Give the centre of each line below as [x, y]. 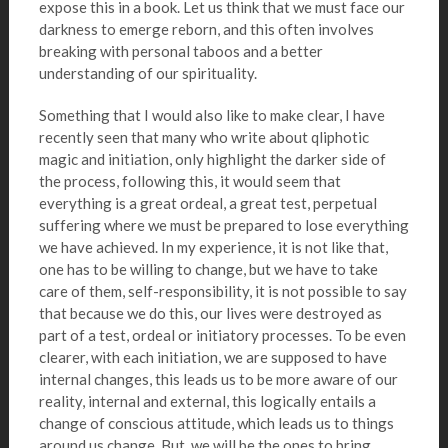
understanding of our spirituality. [147, 73]
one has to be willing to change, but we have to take [208, 269]
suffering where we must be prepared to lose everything [223, 225]
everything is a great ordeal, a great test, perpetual [207, 203]
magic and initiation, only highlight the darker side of [212, 159]
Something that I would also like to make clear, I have [211, 115]
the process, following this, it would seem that [189, 181]
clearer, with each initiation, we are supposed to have [212, 357]
